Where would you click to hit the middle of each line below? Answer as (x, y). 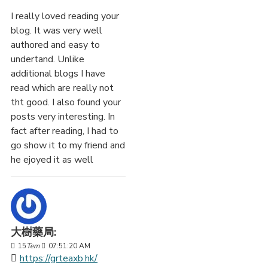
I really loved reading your (65, 16)
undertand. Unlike (48, 60)
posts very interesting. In (63, 117)
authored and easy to (55, 45)
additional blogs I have (58, 74)
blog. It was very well (57, 31)
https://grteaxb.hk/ (59, 259)
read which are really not (62, 88)
